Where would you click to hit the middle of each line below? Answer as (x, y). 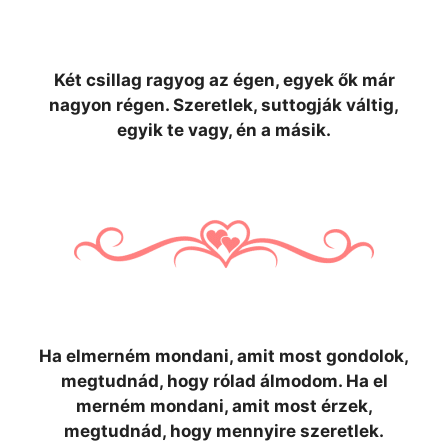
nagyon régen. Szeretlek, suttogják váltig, (224, 105)
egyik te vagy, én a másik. (224, 130)
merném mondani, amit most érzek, (224, 406)
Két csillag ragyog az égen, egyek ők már (224, 80)
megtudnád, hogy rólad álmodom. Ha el (224, 381)
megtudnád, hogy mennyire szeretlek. (224, 431)
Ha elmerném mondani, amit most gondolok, (224, 356)
